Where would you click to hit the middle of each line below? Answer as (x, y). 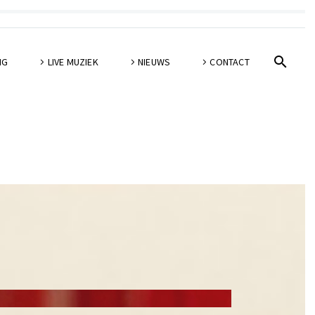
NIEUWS (154, 62)
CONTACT (230, 62)
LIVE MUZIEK (73, 62)
